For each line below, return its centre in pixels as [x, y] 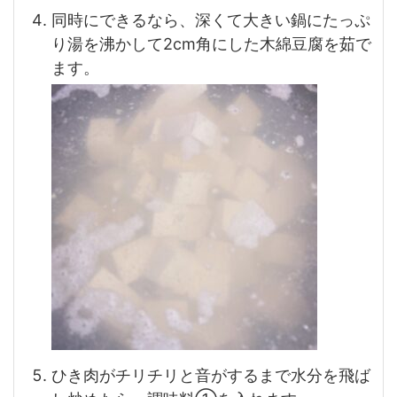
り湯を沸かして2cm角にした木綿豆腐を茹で [211, 44]
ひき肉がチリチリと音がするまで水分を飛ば [211, 376]
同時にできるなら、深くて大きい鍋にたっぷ [211, 20]
